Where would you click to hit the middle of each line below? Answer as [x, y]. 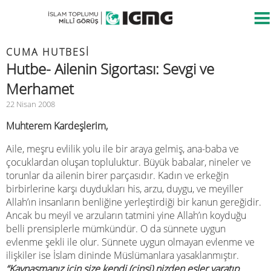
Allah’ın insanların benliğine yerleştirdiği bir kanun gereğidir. [134, 202]
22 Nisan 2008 [31, 104]
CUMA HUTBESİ [48, 52]
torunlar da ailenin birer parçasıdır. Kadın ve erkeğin [117, 175]
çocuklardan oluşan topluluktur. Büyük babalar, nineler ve [129, 162]
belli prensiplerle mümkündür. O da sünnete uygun [116, 229]
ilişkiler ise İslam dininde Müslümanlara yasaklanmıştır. [122, 255]
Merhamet [40, 89]
